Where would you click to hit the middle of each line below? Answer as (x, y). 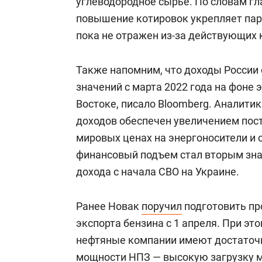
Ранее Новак (109, 206)
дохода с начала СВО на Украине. (158, 172)
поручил (162, 206)
